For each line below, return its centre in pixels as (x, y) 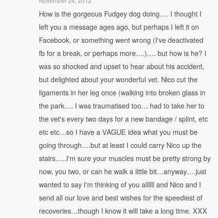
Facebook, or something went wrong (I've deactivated (121, 40)
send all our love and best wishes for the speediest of (121, 197)
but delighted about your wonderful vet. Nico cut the (118, 79)
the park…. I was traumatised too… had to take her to (122, 105)
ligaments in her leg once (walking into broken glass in (122, 92)
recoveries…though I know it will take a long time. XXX (123, 210)
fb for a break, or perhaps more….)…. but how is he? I (123, 53)
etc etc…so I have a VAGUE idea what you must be (118, 132)
